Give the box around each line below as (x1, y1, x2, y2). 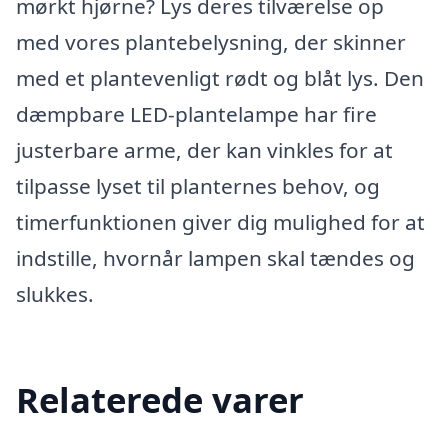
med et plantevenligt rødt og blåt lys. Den (16, 64, 424, 92)
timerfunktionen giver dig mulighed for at (16, 208, 425, 236)
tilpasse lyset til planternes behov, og (16, 172, 380, 200)
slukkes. (16, 280, 94, 308)
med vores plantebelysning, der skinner (16, 28, 406, 56)
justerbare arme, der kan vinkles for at (16, 136, 393, 164)
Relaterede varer (16, 375, 304, 423)
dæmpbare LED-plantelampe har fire (16, 100, 377, 128)
